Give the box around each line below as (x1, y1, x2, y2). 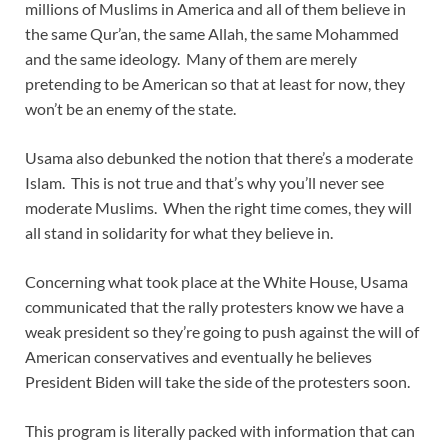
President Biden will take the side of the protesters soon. (25, 372, 410, 392)
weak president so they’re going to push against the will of (25, 322, 419, 342)
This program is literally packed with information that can (25, 421, 415, 441)
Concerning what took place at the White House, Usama (25, 272, 408, 292)
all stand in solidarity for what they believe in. (25, 223, 336, 243)
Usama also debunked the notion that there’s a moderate (25, 148, 413, 168)
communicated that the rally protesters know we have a (25, 297, 404, 317)
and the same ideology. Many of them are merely (25, 49, 357, 69)
